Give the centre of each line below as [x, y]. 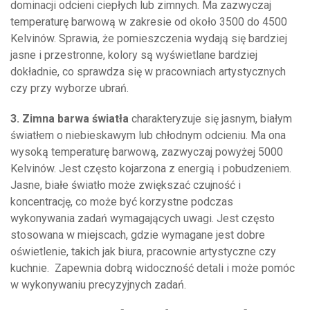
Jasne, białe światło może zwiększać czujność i [126, 185]
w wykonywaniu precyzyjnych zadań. [98, 285]
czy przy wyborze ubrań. [70, 88]
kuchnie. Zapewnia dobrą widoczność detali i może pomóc [153, 268]
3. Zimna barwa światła [71, 119]
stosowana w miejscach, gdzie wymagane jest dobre [138, 235]
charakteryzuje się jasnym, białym [212, 119]
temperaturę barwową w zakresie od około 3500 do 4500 [149, 22]
